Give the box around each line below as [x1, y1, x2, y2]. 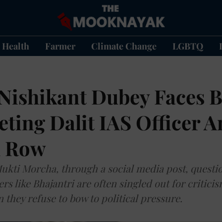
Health [1, 40, 29, 52]
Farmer [45, 40, 75, 52]
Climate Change [91, 40, 157, 52]
